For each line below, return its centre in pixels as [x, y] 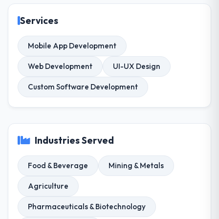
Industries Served [75, 140]
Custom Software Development [83, 87]
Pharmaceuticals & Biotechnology [87, 206]
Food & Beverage [58, 165]
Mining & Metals [136, 165]
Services [39, 21]
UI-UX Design [137, 66]
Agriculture [48, 186]
